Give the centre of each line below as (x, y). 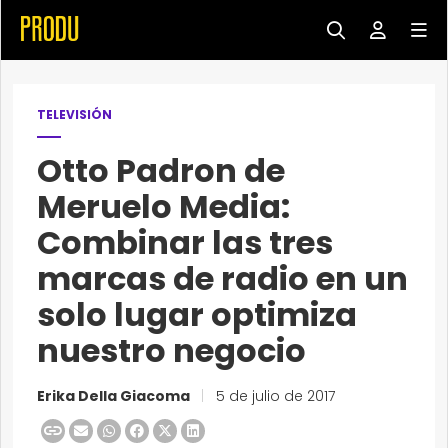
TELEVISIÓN (74, 114)
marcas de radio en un (222, 278)
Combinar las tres (185, 242)
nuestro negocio (171, 350)
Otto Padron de (161, 170)
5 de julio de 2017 (273, 396)
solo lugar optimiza (197, 314)
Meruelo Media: (163, 206)
